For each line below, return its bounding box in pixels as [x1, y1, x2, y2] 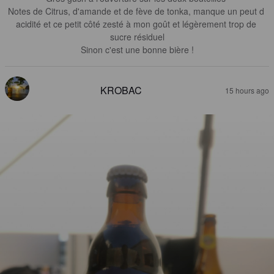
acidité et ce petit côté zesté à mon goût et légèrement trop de [15, 18, 259, 31]
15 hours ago [225, 85, 269, 96]
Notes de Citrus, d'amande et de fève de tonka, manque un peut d [7, 5, 267, 18]
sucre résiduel [109, 31, 165, 43]
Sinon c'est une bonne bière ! [80, 43, 194, 56]
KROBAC [100, 83, 142, 98]
